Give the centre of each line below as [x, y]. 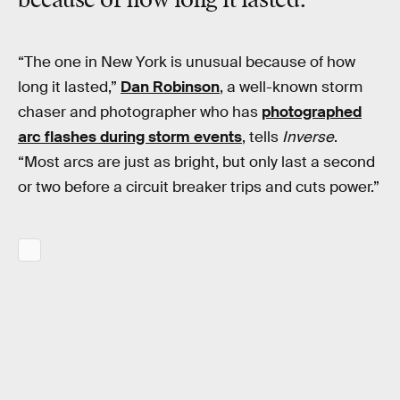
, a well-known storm [291, 87]
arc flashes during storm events [130, 137]
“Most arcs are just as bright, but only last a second [196, 162]
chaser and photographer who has [140, 112]
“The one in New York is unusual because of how [187, 62]
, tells [262, 137]
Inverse [308, 137]
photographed [312, 112]
